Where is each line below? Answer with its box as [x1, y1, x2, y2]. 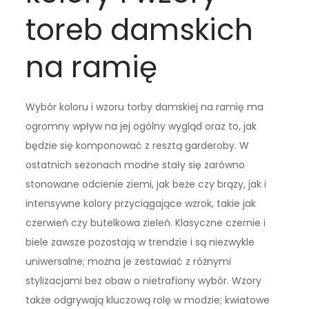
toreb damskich [26, 10, 254, 51]
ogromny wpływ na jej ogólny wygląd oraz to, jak [26, 119, 257, 134]
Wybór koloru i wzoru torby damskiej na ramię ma [26, 100, 264, 114]
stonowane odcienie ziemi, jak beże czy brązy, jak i [26, 177, 267, 192]
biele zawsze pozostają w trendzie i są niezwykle [26, 235, 255, 250]
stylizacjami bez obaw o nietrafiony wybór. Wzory [26, 274, 262, 288]
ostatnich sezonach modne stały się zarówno [26, 158, 246, 172]
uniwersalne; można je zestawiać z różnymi [26, 255, 232, 269]
